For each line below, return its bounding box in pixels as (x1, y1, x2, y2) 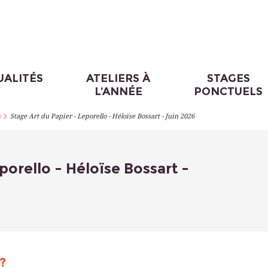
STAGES (206, 72, 250, 85)
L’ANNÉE (94, 85, 142, 98)
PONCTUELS (194, 85, 263, 98)
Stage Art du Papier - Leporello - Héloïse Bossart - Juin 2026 (10, 112, 194, 120)
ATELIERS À (86, 72, 151, 85)
